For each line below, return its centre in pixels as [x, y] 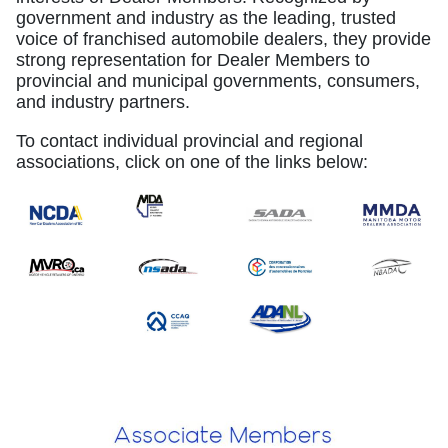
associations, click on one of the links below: [192, 161]
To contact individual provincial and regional [189, 140]
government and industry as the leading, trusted [206, 17]
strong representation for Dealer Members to [193, 59]
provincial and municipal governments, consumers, [218, 80]
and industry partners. [103, 101]
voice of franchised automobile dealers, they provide [223, 38]
